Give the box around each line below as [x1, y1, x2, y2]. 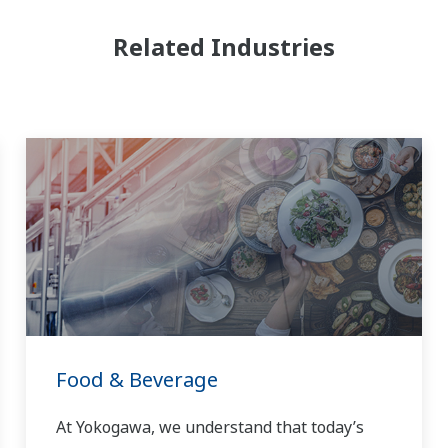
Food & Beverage [55, 366, 218, 394]
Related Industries [113, 29, 335, 63]
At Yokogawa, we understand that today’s [55, 416, 364, 439]
